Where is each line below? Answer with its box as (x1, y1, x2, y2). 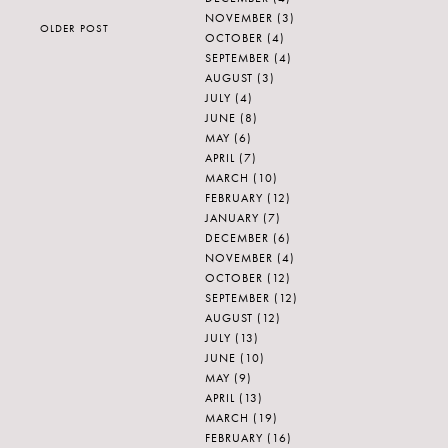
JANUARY (205, 210, 259, 226)
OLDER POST (40, 21, 109, 36)
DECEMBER (205, 230, 269, 246)
